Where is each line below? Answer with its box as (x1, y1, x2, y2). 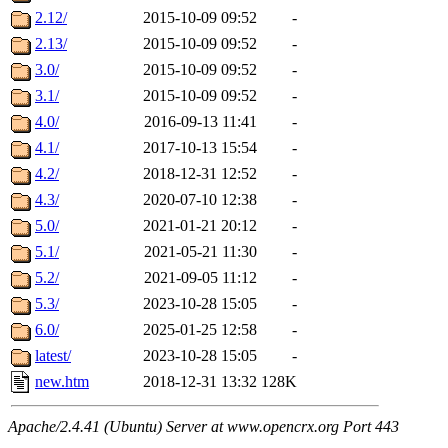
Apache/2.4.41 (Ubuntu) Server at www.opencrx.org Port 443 (8, 418, 399, 436)
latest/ (35, 347, 71, 365)
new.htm (35, 373, 89, 391)
